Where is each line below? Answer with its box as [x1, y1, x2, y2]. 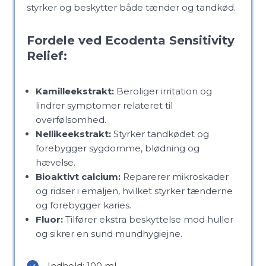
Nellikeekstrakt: [36, 128, 111, 140]
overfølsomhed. [36, 114, 106, 125]
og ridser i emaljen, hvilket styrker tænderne [36, 185, 233, 197]
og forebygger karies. [36, 199, 131, 211]
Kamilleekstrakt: [36, 85, 114, 97]
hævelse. [36, 157, 75, 168]
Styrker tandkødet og [111, 128, 209, 140]
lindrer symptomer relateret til [36, 100, 173, 111]
